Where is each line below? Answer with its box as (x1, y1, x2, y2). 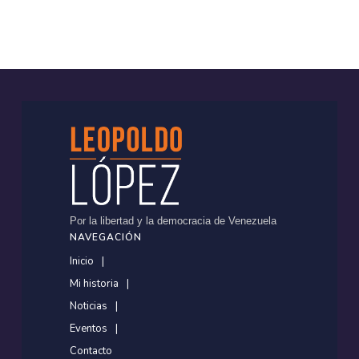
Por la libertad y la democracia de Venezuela (69, 215, 276, 227)
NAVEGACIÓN (69, 231, 142, 244)
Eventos (69, 321, 107, 336)
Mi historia (69, 276, 119, 291)
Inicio (69, 254, 94, 268)
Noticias (69, 299, 107, 313)
